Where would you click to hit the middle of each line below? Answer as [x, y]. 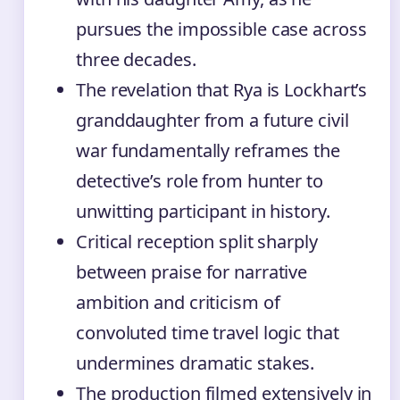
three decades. [136, 59]
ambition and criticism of [178, 302]
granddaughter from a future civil [212, 120]
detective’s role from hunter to [200, 180]
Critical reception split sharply [197, 241]
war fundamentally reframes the [208, 150]
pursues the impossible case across [221, 29]
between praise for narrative [192, 271]
